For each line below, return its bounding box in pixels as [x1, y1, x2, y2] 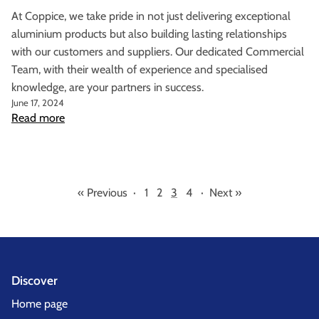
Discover [11, 273, 58, 288]
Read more [11, 111, 65, 125]
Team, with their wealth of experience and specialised [11, 63, 268, 77]
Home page [11, 297, 68, 311]
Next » [209, 186, 241, 200]
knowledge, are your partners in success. [11, 80, 204, 95]
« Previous [78, 186, 127, 200]
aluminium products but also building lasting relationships [11, 27, 287, 41]
